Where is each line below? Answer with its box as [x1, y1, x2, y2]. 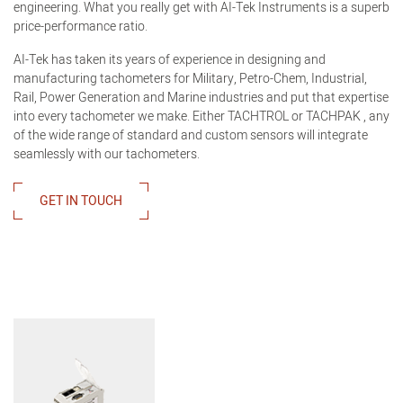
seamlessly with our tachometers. [13, 145, 200, 164]
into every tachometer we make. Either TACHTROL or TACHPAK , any [13, 107, 390, 126]
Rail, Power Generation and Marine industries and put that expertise [13, 88, 389, 107]
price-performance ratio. [13, 17, 150, 36]
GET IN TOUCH [40, 192, 122, 210]
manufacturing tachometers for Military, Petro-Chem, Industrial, [13, 69, 367, 88]
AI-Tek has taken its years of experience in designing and [13, 50, 326, 69]
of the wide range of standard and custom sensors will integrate [13, 126, 368, 145]
